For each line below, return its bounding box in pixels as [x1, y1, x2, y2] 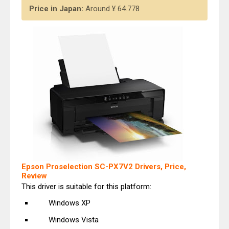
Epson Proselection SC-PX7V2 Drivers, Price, [21, 162, 186, 171]
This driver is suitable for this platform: [21, 181, 151, 191]
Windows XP [48, 198, 90, 208]
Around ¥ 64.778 [85, 4, 140, 14]
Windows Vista [48, 215, 99, 224]
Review [21, 171, 47, 180]
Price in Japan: [29, 4, 85, 14]
